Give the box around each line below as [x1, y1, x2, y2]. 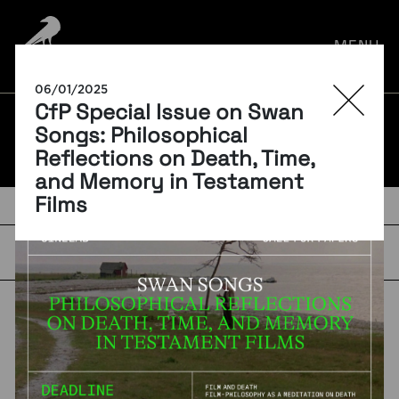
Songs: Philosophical [35, 121, 248, 149]
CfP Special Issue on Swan [35, 98, 305, 126]
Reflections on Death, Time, [35, 144, 315, 172]
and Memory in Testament [35, 167, 305, 195]
